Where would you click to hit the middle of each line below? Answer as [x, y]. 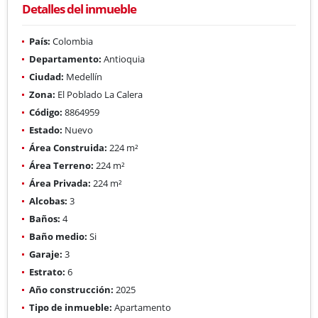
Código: [46, 112]
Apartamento [142, 307]
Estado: [46, 130]
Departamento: [65, 59]
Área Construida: [68, 147]
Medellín [83, 76]
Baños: [45, 218]
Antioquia [123, 59]
